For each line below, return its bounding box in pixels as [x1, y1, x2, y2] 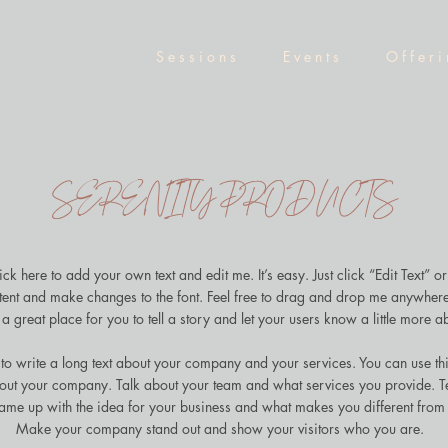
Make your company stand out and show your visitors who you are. [15, 419, 424, 438]
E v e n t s [282, 47, 339, 66]
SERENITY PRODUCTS [51, 173, 397, 221]
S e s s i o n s [155, 47, 236, 66]
